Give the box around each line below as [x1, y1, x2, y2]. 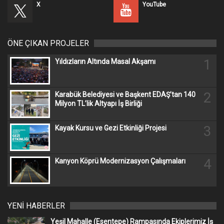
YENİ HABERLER [7, 201, 65, 211]
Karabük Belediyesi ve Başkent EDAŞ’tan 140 [55, 90, 195, 99]
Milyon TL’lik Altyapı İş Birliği [55, 99, 142, 108]
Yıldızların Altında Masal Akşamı [55, 57, 155, 66]
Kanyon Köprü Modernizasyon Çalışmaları [55, 157, 185, 165]
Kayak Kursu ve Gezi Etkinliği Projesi [55, 123, 166, 132]
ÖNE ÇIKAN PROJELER [7, 38, 89, 48]
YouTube [142, 1, 166, 8]
